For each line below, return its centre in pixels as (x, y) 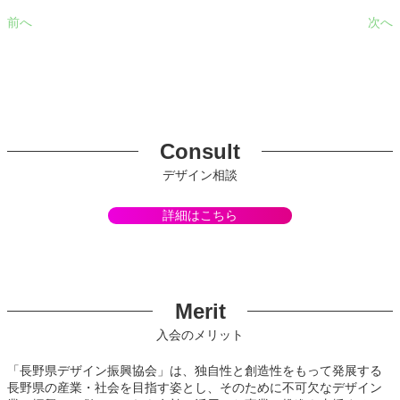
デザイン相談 (200, 175)
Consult (200, 151)
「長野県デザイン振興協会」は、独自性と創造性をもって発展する (195, 371)
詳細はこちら (200, 216)
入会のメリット (200, 335)
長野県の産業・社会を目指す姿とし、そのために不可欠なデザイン (195, 388)
